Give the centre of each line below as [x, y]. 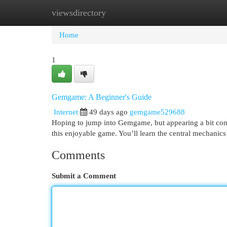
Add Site [185, 12]
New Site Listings [129, 12]
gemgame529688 [157, 112]
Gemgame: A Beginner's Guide [102, 97]
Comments [78, 155]
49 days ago [108, 112]
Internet [66, 112]
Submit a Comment [84, 176]
